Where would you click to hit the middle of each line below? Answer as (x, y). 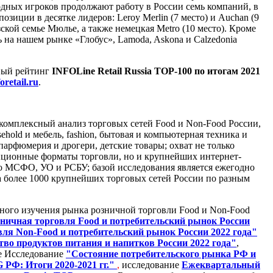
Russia (138, 71)
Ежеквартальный (221, 264)
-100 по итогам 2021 (217, 71)
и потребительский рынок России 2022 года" (158, 232)
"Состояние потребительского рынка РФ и (161, 253)
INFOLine (73, 71)
